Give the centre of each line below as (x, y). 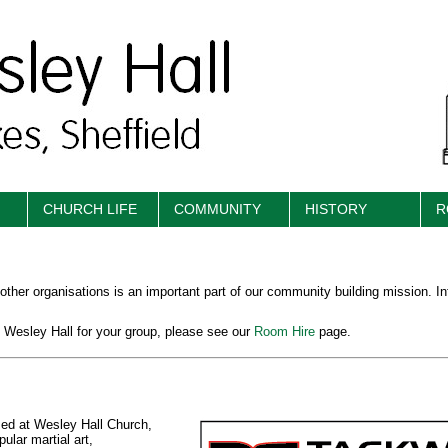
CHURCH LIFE (89, 209)
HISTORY (335, 209)
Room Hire (284, 331)
